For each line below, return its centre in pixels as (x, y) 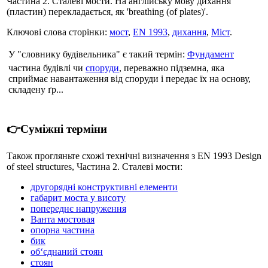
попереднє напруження (78, 209)
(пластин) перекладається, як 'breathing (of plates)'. (107, 11)
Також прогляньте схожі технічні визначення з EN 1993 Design (134, 156)
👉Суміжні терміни (57, 129)
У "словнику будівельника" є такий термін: (98, 54)
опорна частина (63, 230)
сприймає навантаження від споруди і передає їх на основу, (130, 78)
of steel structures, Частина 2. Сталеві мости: (95, 167)
